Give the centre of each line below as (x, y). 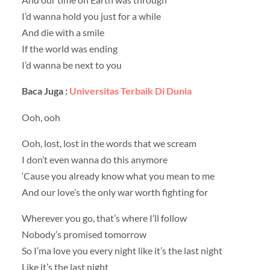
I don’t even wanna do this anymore (94, 159)
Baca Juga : (45, 91)
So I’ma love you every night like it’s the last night (122, 250)
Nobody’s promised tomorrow (84, 234)
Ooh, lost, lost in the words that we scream (109, 143)
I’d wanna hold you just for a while (91, 16)
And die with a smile (63, 33)
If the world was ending (69, 49)
